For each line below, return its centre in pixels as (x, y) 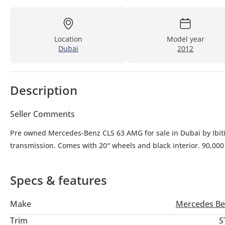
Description (44, 90)
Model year (185, 39)
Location (69, 39)
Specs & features (59, 180)
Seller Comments (42, 114)
